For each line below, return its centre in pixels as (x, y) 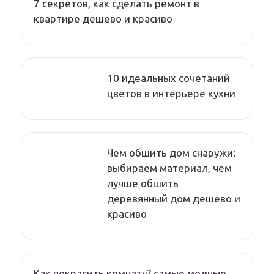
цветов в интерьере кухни (171, 94)
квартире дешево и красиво (103, 19)
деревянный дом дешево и (174, 199)
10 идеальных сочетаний (168, 78)
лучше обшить (143, 183)
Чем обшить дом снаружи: (171, 153)
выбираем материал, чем (169, 168)
